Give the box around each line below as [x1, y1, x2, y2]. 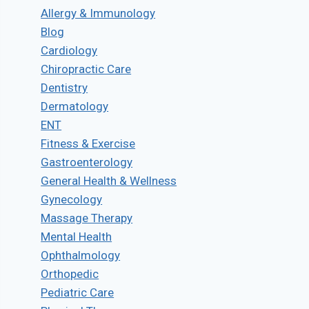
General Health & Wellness [41, 173, 177, 188]
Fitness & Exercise [41, 136, 136, 150]
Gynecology [41, 192, 103, 206]
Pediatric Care [41, 285, 114, 299]
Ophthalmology [41, 248, 121, 262]
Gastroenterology [41, 154, 133, 169]
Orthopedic [41, 266, 99, 281]
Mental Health [41, 229, 112, 243]
